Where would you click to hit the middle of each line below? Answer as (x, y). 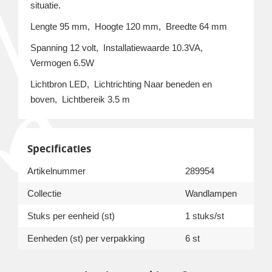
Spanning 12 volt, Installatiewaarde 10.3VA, (118, 48)
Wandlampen (211, 193)
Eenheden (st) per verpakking (86, 238)
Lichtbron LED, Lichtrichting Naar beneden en (121, 84)
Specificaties (59, 148)
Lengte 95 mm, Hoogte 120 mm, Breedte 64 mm (129, 26)
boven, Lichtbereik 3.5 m (80, 99)
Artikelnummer (56, 171)
